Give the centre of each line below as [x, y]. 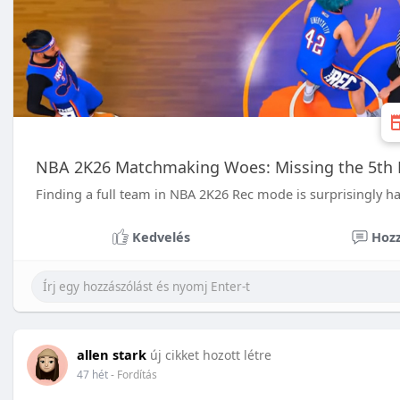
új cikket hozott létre [211, 355]
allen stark [112, 354]
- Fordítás [134, 375]
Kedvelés [161, 237]
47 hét [92, 375]
